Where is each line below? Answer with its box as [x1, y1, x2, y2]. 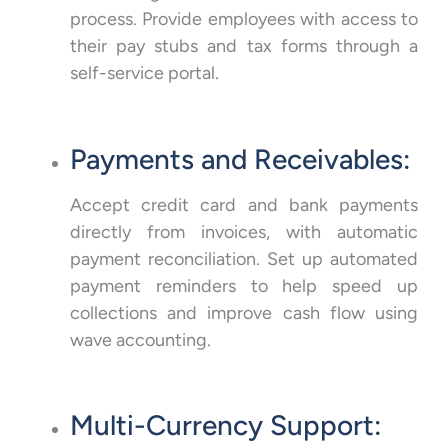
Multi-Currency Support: [70, 408, 381, 443]
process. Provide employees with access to [70, 7, 418, 30]
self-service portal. [70, 61, 219, 84]
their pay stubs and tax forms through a [70, 34, 418, 57]
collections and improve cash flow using [70, 301, 418, 324]
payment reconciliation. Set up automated [70, 247, 418, 270]
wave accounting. [70, 328, 215, 351]
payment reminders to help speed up [70, 274, 418, 297]
